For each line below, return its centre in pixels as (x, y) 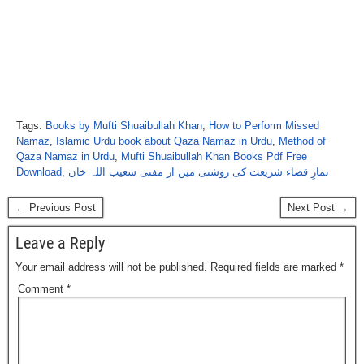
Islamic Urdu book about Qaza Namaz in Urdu (164, 141)
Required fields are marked (275, 266)
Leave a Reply (60, 243)
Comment (42, 288)
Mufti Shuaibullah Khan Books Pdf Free (214, 156)
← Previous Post (56, 207)
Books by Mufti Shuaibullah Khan (124, 125)
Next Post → (318, 207)
